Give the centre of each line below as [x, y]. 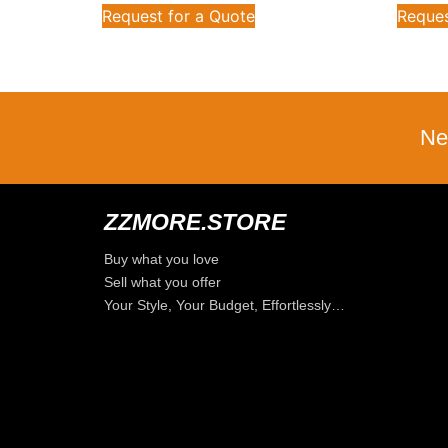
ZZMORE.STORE [195, 222]
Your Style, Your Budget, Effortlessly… [224, 305]
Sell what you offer [162, 282]
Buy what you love [161, 259]
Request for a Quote [178, 16]
